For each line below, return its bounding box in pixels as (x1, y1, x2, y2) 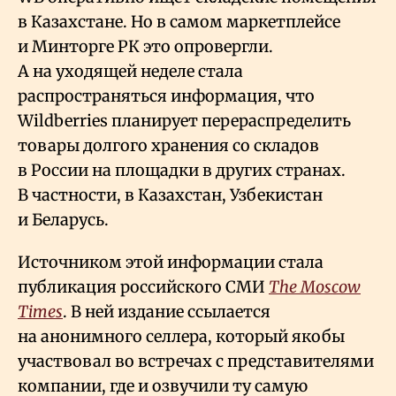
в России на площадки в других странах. (18, 160, 346, 181)
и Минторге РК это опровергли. (18, 36, 273, 57)
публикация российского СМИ (18, 277, 269, 298)
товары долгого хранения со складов (18, 135, 319, 156)
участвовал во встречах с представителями (18, 351, 374, 372)
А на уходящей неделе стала (18, 61, 243, 82)
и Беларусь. (18, 209, 109, 231)
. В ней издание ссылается (63, 301, 270, 323)
